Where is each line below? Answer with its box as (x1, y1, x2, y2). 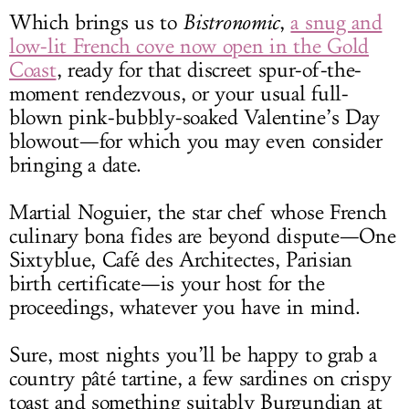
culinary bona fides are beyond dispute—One (9, 224, 396, 250)
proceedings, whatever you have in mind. (9, 295, 361, 321)
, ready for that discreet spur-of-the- (56, 58, 362, 84)
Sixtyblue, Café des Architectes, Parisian (9, 247, 352, 274)
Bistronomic (183, 10, 280, 36)
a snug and (290, 10, 383, 37)
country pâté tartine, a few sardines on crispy (9, 366, 392, 393)
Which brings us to (9, 10, 184, 37)
